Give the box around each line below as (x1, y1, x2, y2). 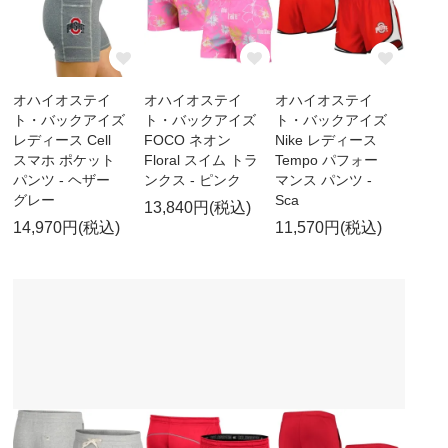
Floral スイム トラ (143, 151, 258, 168)
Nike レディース (274, 131, 377, 148)
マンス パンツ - (274, 171, 372, 188)
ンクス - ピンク (143, 171, 241, 188)
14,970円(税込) (13, 218, 121, 236)
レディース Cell (13, 131, 112, 148)
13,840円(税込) (143, 198, 251, 216)
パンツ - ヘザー (13, 171, 111, 188)
